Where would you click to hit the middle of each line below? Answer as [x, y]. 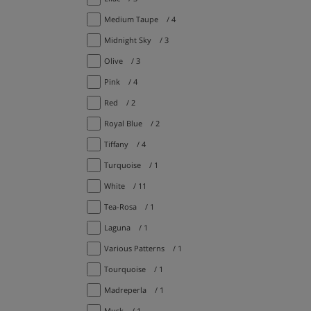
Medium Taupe [131, 19]
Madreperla [125, 289]
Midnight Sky [128, 40]
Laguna [117, 227]
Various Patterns [134, 248]
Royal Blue [123, 123]
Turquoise [123, 165]
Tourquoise [125, 269]
